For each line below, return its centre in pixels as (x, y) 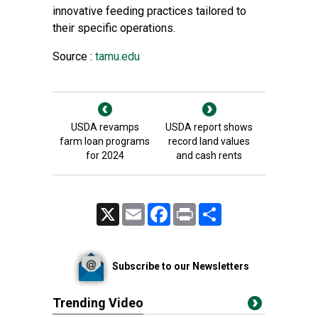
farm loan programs (105, 141)
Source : (72, 56)
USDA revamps (105, 127)
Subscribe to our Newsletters (180, 266)
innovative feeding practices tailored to (149, 11)
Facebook (189, 209)
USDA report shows (209, 127)
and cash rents (209, 155)
